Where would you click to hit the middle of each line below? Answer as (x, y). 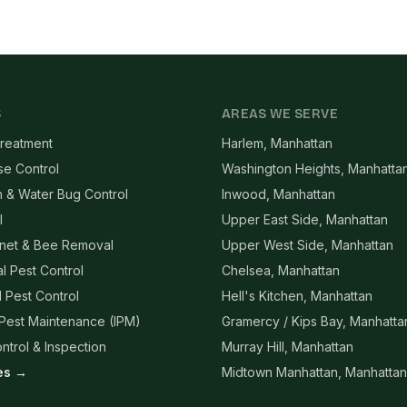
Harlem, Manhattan (277, 143)
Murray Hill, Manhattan (288, 347)
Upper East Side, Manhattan (305, 219)
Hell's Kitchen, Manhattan (297, 296)
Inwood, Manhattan (278, 194)
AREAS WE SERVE (280, 114)
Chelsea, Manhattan (281, 270)
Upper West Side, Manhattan (308, 245)
